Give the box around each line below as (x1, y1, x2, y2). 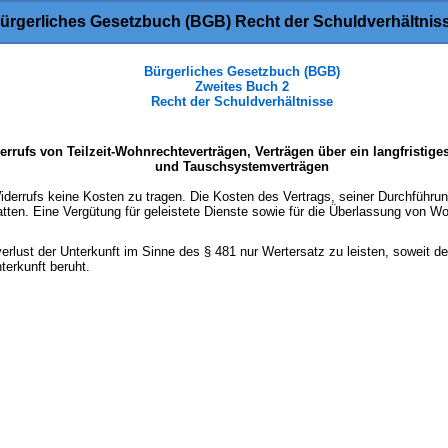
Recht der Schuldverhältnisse (151, 94, 333, 109)
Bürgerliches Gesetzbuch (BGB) (144, 64, 340, 79)
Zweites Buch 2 (195, 79, 289, 94)
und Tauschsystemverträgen (155, 159, 329, 174)
